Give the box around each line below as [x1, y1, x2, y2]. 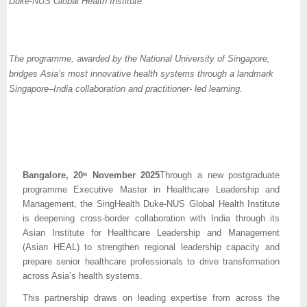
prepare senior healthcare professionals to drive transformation [22, 256, 280, 267]
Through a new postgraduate [160, 170, 280, 181]
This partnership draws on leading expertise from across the [22, 292, 280, 303]
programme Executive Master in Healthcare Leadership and [22, 184, 280, 195]
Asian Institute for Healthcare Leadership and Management [22, 228, 280, 238]
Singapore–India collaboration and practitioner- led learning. [9, 84, 243, 95]
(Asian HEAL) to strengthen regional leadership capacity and [22, 242, 280, 253]
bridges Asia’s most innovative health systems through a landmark [9, 69, 274, 79]
